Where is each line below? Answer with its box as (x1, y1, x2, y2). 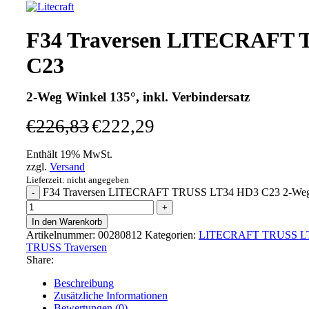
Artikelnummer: (26, 229, 98, 241)
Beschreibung (54, 277, 114, 290)
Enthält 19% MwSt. (26, 148, 112, 161)
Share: (26, 254, 54, 266)
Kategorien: (145, 229, 196, 241)
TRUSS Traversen (26, 241, 107, 254)
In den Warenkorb (32, 217, 102, 228)
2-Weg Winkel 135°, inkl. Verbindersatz (26, 90, 250, 105)
